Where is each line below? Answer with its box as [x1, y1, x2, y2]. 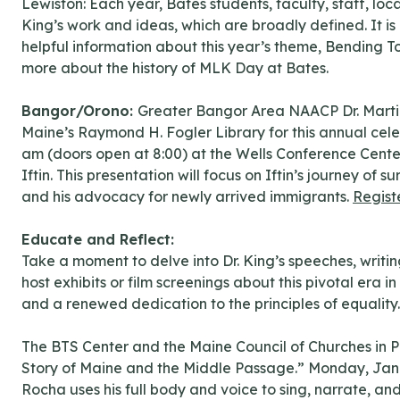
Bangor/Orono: [21, 102, 137, 121]
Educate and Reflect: [21, 230, 174, 249]
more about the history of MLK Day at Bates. [21, 59, 329, 78]
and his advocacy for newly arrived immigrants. [21, 187, 353, 206]
